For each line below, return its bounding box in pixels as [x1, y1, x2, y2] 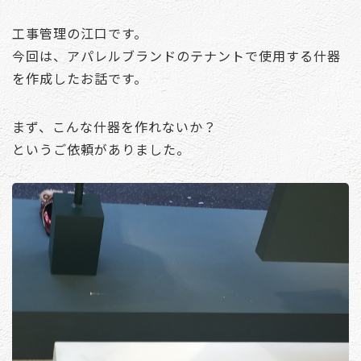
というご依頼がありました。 [12, 139, 190, 160]
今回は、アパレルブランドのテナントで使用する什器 [12, 46, 341, 66]
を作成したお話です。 [12, 68, 147, 89]
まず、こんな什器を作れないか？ [12, 117, 217, 137]
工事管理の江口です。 [12, 23, 147, 44]
